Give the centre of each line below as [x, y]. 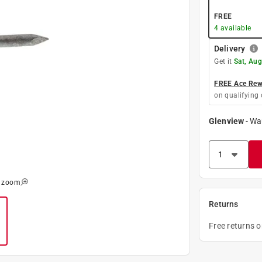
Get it [224, 61]
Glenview [226, 121]
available [235, 28]
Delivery [230, 48]
